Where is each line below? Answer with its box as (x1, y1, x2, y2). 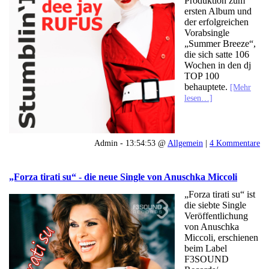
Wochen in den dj (184, 59, 251, 70)
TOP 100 (184, 70, 219, 81)
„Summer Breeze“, (184, 38, 256, 49)
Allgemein (168, 138, 203, 148)
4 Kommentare (210, 138, 260, 148)
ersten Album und (184, 5, 252, 16)
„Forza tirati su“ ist (184, 189, 255, 200)
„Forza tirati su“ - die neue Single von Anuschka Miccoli (9, 172, 237, 183)
